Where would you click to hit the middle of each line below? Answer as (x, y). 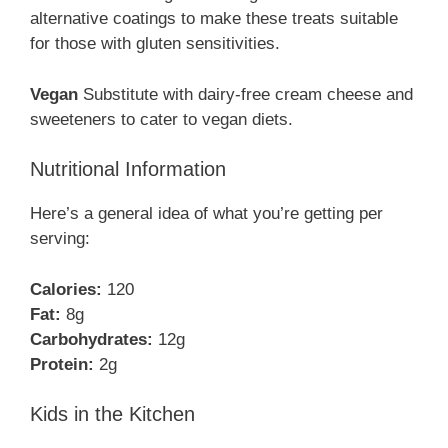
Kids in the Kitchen (112, 414)
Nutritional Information (128, 169)
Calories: (66, 289)
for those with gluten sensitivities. (155, 44)
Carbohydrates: (91, 339)
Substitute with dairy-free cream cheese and (245, 94)
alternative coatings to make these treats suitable (214, 19)
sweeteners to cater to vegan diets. (161, 119)
